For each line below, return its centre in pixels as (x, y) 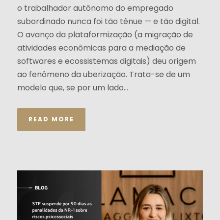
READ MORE (51, 119)
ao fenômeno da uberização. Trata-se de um (104, 74)
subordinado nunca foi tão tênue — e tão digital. (109, 21)
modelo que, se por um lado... (73, 87)
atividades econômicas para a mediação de (101, 48)
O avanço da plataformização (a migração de (105, 34)
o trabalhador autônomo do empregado (95, 8)
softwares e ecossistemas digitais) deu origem (107, 61)
